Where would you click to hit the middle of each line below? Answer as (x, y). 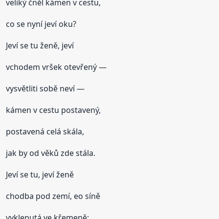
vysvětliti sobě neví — (45, 88)
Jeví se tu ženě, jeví (40, 45)
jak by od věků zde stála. (51, 153)
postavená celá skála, (45, 131)
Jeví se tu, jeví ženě (40, 174)
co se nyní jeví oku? (41, 24)
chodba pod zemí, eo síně (53, 196)
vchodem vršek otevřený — (56, 67)
